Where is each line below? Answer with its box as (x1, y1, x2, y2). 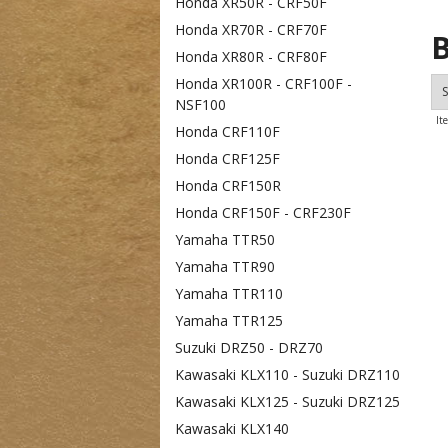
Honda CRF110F (175, 122, 280, 141)
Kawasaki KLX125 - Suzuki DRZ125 (175, 392, 400, 411)
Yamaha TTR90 (175, 257, 275, 276)
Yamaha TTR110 (175, 284, 283, 303)
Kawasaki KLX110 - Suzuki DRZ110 (175, 365, 400, 384)
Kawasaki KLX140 (175, 419, 289, 438)
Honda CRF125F (175, 149, 280, 168)
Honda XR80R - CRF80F (175, 47, 327, 66)
